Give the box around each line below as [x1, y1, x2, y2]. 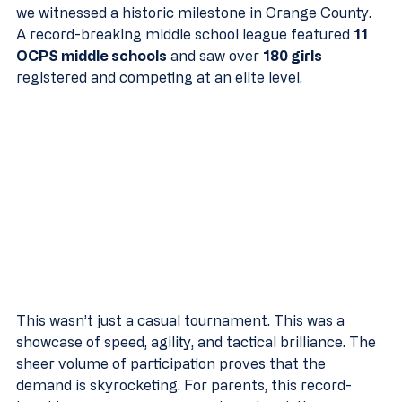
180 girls [263, 48, 322, 64]
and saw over [167, 48, 263, 64]
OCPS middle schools [16, 48, 167, 64]
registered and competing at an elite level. [16, 69, 302, 85]
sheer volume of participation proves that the [16, 355, 329, 372]
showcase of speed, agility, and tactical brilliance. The [16, 334, 380, 351]
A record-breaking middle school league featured [16, 26, 354, 42]
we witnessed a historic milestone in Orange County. [16, 4, 375, 21]
